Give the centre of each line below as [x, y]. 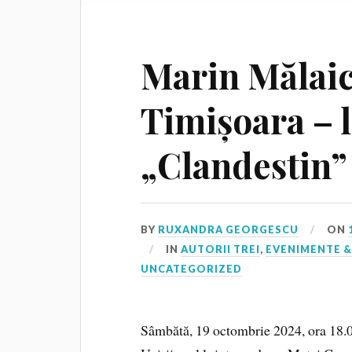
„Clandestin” [244, 164]
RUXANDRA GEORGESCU [229, 229]
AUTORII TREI [221, 249]
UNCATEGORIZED [192, 268]
